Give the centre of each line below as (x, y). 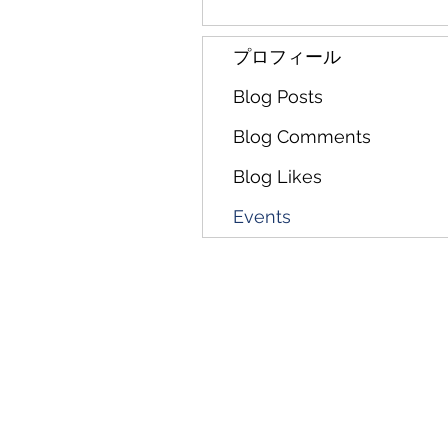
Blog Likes (277, 176)
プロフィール (287, 56)
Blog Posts (278, 96)
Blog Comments (302, 136)
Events (262, 216)
